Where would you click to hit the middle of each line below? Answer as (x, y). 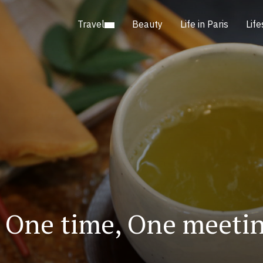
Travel (91, 24)
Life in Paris (204, 24)
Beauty (147, 24)
